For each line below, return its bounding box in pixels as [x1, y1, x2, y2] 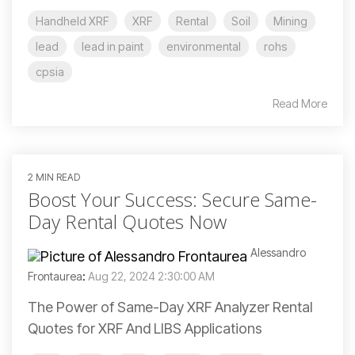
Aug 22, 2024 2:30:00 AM [88, 269, 215, 283]
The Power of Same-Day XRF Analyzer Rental [28, 299, 312, 315]
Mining [273, 14, 307, 28]
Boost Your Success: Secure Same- [28, 186, 317, 212]
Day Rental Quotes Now [28, 208, 227, 235]
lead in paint [82, 40, 143, 53]
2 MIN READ [28, 171, 80, 183]
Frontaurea [28, 269, 82, 283]
